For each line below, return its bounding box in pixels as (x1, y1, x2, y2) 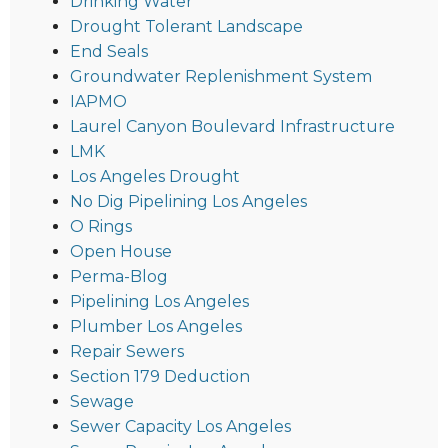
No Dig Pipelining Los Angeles (70, 192, 307, 212)
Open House (70, 242, 172, 262)
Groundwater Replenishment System (70, 67, 372, 87)
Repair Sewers (70, 342, 184, 362)
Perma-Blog (70, 267, 168, 287)
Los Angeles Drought (70, 167, 240, 187)
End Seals (70, 42, 148, 62)
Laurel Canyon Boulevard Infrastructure (70, 117, 395, 137)
